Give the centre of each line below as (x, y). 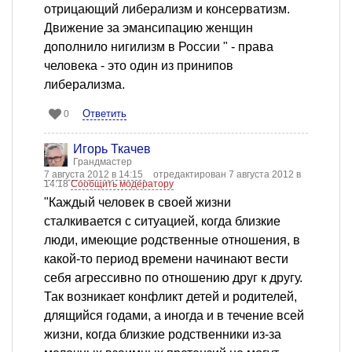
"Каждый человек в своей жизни (137, 203)
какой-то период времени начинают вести (166, 259)
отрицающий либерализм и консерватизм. (167, 9)
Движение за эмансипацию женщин (148, 28)
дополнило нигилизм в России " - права (159, 47)
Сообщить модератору (122, 184)
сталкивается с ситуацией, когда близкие (162, 222)
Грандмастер (103, 162)
